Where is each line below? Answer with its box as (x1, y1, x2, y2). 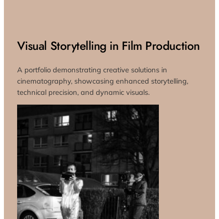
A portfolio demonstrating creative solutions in (17, 65, 167, 74)
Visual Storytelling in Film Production (17, 37, 200, 54)
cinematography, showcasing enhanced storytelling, (17, 76, 188, 86)
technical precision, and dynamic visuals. (17, 87, 150, 97)
